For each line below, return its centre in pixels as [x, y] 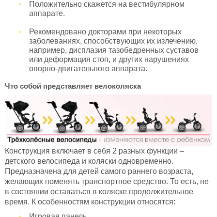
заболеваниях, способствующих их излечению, [113, 41]
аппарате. [47, 13]
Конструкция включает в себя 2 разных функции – [94, 151]
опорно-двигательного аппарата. [88, 68]
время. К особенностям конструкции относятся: [90, 202]
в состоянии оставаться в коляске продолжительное [99, 192]
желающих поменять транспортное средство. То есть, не [107, 182]
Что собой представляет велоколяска [73, 86]
